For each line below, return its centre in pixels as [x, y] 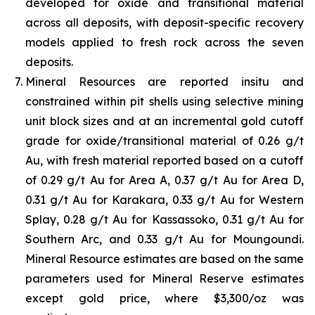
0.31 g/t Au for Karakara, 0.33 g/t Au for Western [165, 200]
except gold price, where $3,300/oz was [165, 298]
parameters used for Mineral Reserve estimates [165, 279]
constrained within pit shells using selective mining [165, 102]
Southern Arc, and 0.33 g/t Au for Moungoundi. [165, 239]
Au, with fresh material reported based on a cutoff [165, 161]
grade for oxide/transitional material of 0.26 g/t [165, 141]
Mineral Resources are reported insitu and [165, 82]
